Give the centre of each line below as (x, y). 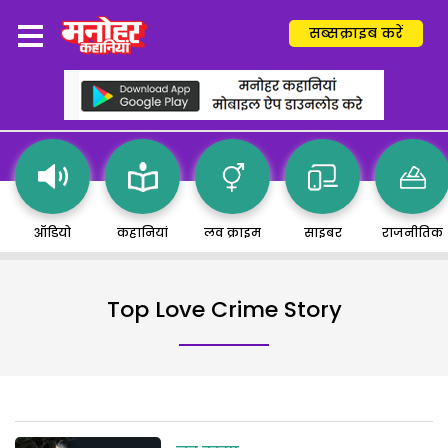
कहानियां (142, 232)
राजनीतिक (412, 232)
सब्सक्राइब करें (356, 33)
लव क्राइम (232, 232)
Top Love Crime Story (224, 309)
